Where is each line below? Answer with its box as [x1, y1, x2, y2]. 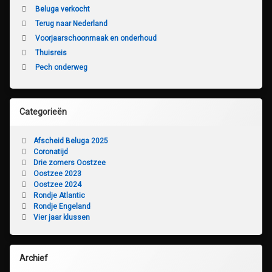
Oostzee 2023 [33, 169, 81, 178]
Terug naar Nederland [35, 19, 107, 28]
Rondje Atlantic [33, 191, 85, 200]
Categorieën [19, 106, 67, 117]
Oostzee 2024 [33, 180, 81, 189]
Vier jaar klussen [33, 212, 90, 222]
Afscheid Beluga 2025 [33, 136, 108, 145]
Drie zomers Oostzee [33, 158, 106, 167]
